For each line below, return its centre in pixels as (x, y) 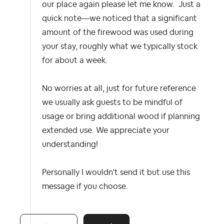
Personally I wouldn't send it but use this (116, 172)
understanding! (70, 144)
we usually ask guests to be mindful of (112, 102)
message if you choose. (86, 186)
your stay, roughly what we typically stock (120, 46)
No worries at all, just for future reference (119, 88)
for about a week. (76, 60)
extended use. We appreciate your (106, 130)
